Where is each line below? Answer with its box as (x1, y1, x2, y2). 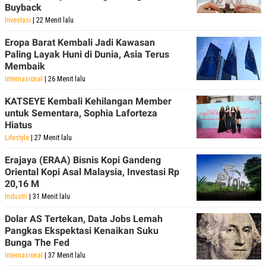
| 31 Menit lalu (27, 192, 70, 201)
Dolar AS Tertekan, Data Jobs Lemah (5, 213, 163, 224)
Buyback (5, 2, 42, 13)
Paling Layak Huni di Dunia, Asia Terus (5, 49, 169, 60)
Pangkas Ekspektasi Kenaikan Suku (5, 225, 159, 236)
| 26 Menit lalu (43, 75, 85, 83)
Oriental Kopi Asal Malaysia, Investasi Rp (5, 166, 179, 178)
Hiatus (5, 119, 32, 131)
